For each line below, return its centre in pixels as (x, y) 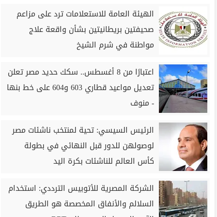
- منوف (142, 103)
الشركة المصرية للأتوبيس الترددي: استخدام (81, 188)
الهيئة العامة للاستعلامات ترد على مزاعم (85, 14)
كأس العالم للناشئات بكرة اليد (104, 161)
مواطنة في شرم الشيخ (115, 45)
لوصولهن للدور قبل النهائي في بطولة (89, 146)
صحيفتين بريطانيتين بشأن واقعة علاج (92, 29)
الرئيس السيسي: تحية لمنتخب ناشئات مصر (83, 130)
